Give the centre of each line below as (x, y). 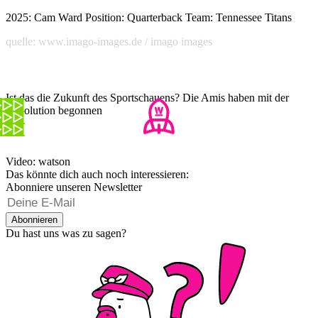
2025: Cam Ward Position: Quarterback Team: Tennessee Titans (149, 18)
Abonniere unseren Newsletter (74, 187)
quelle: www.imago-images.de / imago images (109, 42)
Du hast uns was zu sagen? (66, 234)
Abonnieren (34, 220)
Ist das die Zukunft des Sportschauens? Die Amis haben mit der (147, 98)
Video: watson (38, 162)
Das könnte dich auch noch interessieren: (97, 175)
